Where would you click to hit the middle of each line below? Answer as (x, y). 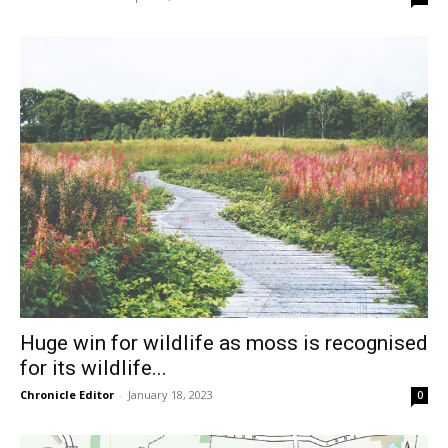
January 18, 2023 (170, 394)
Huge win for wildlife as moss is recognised (224, 342)
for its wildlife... (93, 367)
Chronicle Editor (67, 394)
